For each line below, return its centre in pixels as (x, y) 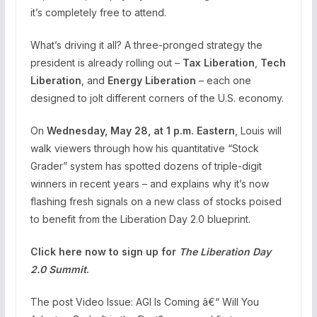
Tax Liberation (218, 62)
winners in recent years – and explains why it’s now (149, 183)
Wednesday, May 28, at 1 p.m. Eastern (140, 130)
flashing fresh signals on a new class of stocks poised (156, 201)
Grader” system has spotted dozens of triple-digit (146, 166)
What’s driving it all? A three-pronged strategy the (146, 45)
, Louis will (258, 130)
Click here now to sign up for (104, 251)
